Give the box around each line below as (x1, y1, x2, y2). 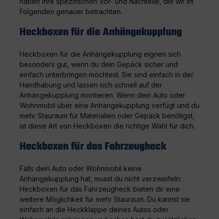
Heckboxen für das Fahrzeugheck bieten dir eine (20, 184, 180, 193)
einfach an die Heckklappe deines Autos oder (20, 205, 169, 214)
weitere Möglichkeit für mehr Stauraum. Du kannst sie (20, 195, 190, 203)
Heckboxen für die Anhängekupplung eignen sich (20, 49, 181, 58)
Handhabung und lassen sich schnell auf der (20, 80, 162, 89)
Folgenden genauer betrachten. (20, 7, 122, 16)
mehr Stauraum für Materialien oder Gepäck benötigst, (20, 111, 195, 120)
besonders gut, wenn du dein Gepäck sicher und (20, 60, 178, 68)
